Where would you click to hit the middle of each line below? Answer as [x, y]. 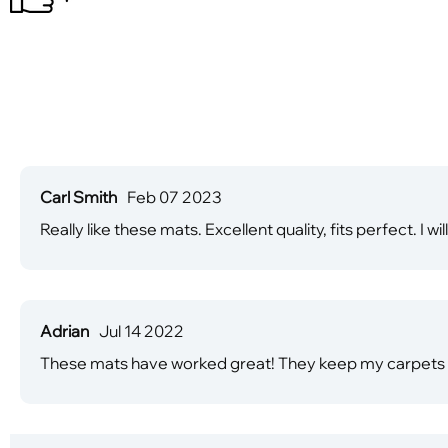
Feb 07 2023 [174, 196]
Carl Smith [78, 196]
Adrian [64, 330]
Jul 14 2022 [141, 330]
